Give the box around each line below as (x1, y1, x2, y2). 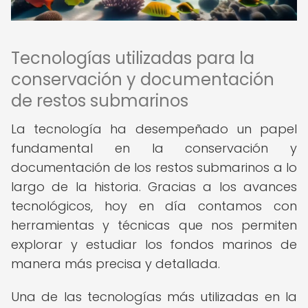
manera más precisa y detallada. (11, 255, 220, 272)
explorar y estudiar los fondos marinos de (11, 236, 297, 253)
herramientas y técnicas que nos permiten (11, 217, 297, 234)
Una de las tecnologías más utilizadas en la (11, 288, 297, 305)
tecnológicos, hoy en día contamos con (11, 197, 297, 214)
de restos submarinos (11, 89, 188, 112)
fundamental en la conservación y (11, 140, 297, 157)
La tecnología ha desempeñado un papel (11, 120, 297, 137)
